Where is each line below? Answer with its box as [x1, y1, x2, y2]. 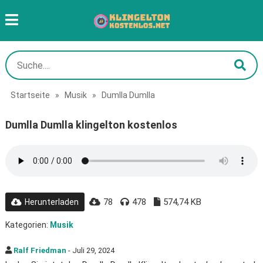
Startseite [10, 90, 50, 100]
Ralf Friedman [13, 246, 66, 255]
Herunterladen [24, 197, 79, 207]
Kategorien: [5, 220, 50, 230]
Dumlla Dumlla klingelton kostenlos [5, 119, 177, 131]
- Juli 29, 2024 [66, 246, 114, 255]
